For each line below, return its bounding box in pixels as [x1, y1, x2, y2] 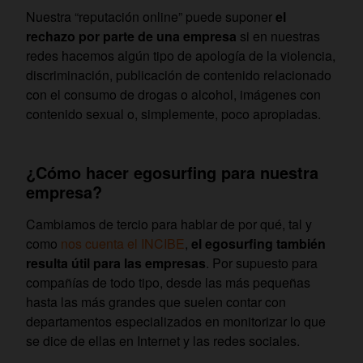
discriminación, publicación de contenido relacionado [26, 66, 331, 85]
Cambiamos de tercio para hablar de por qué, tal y [26, 215, 312, 234]
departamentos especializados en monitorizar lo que [26, 312, 326, 331]
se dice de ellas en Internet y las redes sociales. [26, 331, 300, 351]
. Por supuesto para [206, 254, 318, 273]
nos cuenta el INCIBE [61, 234, 185, 254]
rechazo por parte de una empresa [26, 27, 237, 46]
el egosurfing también [191, 234, 326, 254]
